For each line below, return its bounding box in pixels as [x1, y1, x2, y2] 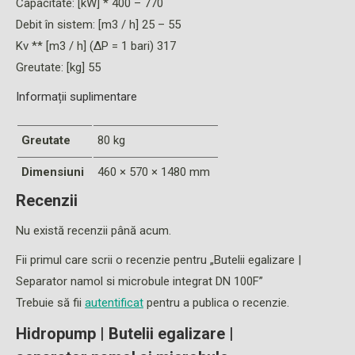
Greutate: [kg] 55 [16, 60, 101, 74]
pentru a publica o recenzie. [143, 296, 289, 310]
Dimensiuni [21, 165, 84, 179]
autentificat [85, 296, 143, 310]
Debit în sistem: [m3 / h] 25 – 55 [16, 17, 181, 32]
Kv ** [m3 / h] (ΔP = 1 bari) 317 [16, 39, 176, 53]
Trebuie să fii [16, 296, 85, 310]
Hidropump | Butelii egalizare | [16, 324, 234, 343]
